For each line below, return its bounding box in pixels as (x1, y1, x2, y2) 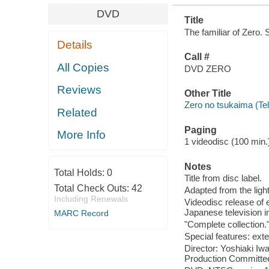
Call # (184, 52, 210, 62)
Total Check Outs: (53, 183, 131, 193)
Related (57, 106, 98, 119)
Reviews (57, 83, 102, 97)
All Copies (57, 61, 110, 74)
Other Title (184, 88, 231, 98)
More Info (57, 128, 106, 142)
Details (57, 38, 93, 52)
